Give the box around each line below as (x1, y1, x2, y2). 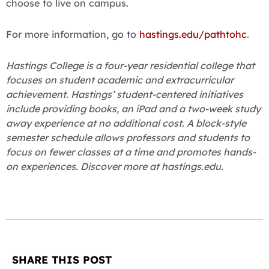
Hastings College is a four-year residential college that (6, 59, 255, 72)
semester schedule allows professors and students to (6, 131, 250, 144)
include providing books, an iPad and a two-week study (6, 103, 261, 115)
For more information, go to (6, 28, 139, 41)
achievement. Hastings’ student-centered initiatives (6, 88, 243, 101)
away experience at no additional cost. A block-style (6, 117, 246, 130)
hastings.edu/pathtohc (139, 28, 247, 41)
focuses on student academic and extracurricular (6, 74, 234, 86)
